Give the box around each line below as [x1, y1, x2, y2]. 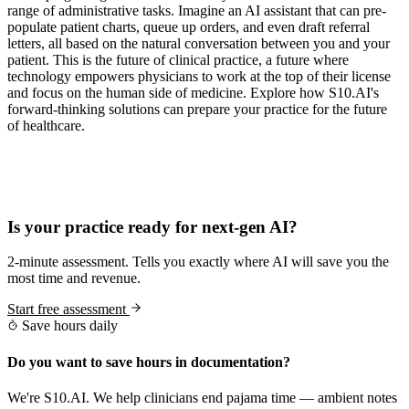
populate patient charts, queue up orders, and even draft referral [7, 18, 370, 35]
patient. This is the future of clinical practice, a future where [7, 51, 349, 68]
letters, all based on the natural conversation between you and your [7, 35, 390, 51]
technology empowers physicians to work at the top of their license [7, 68, 391, 84]
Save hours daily [18, 318, 118, 334]
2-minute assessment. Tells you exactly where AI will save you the [7, 254, 389, 270]
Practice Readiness [18, 183, 130, 199]
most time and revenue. [7, 270, 141, 287]
